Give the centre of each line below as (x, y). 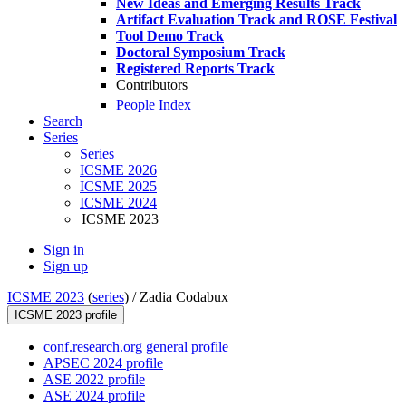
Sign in (64, 250)
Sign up (66, 266)
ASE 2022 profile (94, 380)
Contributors (152, 85)
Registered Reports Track (195, 68)
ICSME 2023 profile (66, 315)
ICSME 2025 (118, 187)
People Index (154, 105)
